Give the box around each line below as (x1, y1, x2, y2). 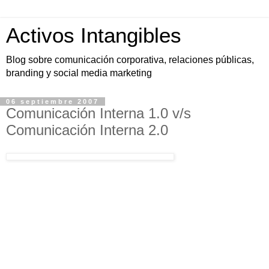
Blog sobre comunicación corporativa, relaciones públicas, (6, 55, 254, 65)
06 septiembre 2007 (6, 98, 99, 105)
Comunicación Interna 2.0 (6, 122, 168, 138)
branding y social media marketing (6, 68, 152, 78)
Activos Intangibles (6, 24, 181, 47)
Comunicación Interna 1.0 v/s (6, 105, 191, 121)
